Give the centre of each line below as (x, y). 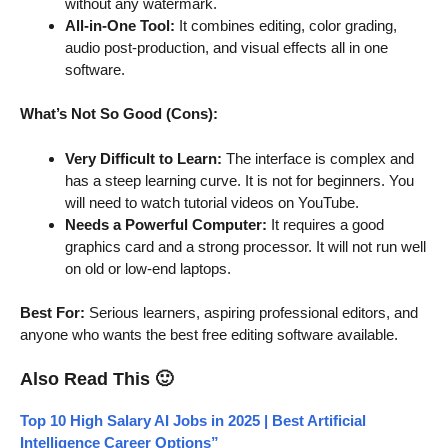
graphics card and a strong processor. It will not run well (245, 246)
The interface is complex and (318, 158)
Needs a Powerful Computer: (166, 224)
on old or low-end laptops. (148, 268)
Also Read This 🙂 (96, 378)
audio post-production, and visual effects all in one (226, 47)
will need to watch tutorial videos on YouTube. (212, 202)
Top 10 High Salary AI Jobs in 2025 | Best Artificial (193, 420)
